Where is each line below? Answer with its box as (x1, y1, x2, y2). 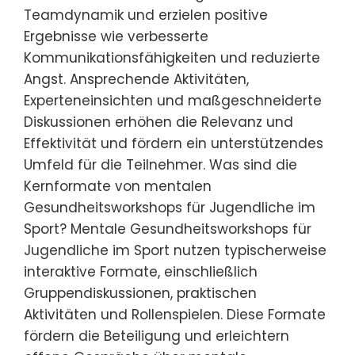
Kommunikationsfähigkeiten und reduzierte (24, 48, 320, 67)
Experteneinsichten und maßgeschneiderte (24, 91, 322, 110)
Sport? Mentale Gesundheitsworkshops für (24, 219, 311, 239)
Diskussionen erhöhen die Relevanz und (24, 113, 293, 132)
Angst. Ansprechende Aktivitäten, (24, 70, 249, 89)
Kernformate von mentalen (24, 177, 212, 196)
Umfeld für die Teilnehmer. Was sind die (24, 155, 297, 174)
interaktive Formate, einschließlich (24, 262, 258, 281)
